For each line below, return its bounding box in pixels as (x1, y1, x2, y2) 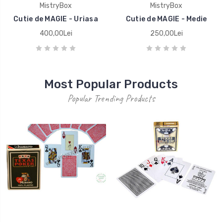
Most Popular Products (44, 77, 178, 91)
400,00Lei (39, 29, 72, 38)
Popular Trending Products (67, 92, 155, 105)
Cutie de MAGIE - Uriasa (13, 14, 98, 23)
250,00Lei (150, 29, 183, 38)
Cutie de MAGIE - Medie (125, 14, 207, 23)
